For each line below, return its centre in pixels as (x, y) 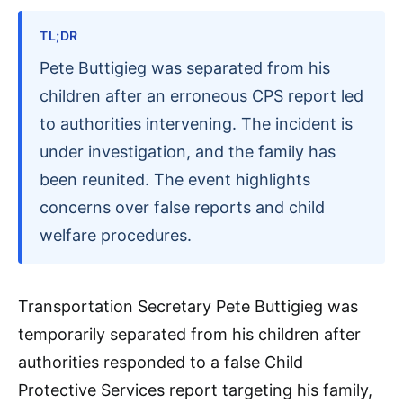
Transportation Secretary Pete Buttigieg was (188, 306)
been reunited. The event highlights (175, 179)
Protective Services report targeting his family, (195, 390)
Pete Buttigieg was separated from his (185, 68)
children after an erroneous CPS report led (201, 96)
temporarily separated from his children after (189, 334)
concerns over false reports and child (182, 207)
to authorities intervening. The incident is (196, 124)
